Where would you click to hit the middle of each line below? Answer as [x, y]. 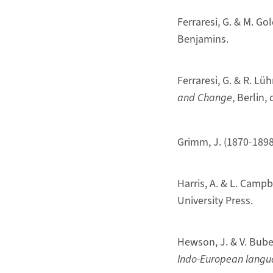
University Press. [215, 200]
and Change [204, 97]
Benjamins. [203, 39]
